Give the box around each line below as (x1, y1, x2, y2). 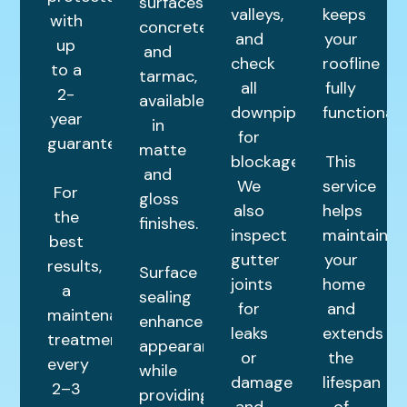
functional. (322, 102, 401, 124)
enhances (139, 311, 212, 333)
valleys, (231, 4, 283, 26)
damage (231, 372, 293, 394)
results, (47, 255, 103, 278)
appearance (139, 335, 230, 358)
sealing (139, 286, 193, 309)
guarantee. (47, 133, 129, 155)
